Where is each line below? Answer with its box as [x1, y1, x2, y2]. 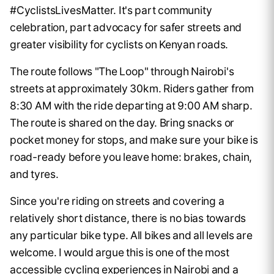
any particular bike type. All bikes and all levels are [10, 229, 253, 242]
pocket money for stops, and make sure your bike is [10, 133, 258, 147]
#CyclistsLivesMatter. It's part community [10, 4, 212, 17]
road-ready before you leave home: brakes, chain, [10, 150, 253, 164]
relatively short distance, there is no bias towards [10, 212, 246, 225]
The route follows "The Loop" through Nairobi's [10, 65, 234, 78]
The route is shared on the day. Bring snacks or [10, 116, 235, 130]
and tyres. [10, 168, 59, 181]
